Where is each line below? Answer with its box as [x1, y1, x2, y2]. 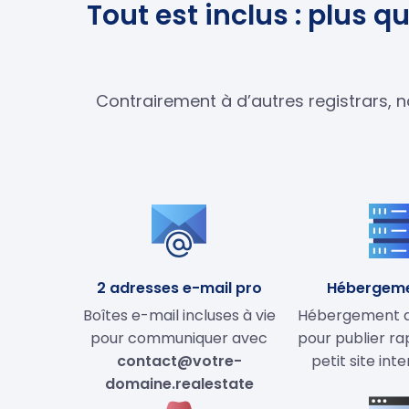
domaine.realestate [104, 372, 254, 394]
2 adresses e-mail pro [96, 277, 262, 299]
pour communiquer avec [90, 327, 267, 349]
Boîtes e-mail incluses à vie [82, 304, 276, 326]
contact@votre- [116, 350, 242, 372]
